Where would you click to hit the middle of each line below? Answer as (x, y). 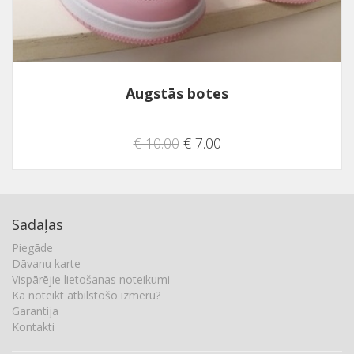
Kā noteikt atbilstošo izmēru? (86, 295)
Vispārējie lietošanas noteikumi (91, 279)
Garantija (35, 311)
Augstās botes (177, 94)
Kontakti (33, 326)
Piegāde (32, 247)
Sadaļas (38, 224)
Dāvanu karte (46, 263)
